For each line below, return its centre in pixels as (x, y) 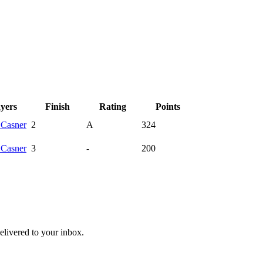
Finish (58, 106)
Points (168, 106)
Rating (113, 106)
